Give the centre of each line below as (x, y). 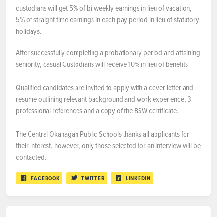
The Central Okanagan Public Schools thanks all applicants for (103, 134)
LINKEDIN (138, 178)
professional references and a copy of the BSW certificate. (97, 110)
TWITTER (93, 178)
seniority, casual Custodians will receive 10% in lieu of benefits (103, 64)
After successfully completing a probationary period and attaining (108, 52)
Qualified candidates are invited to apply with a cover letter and (105, 87)
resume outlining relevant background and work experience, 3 (104, 99)
